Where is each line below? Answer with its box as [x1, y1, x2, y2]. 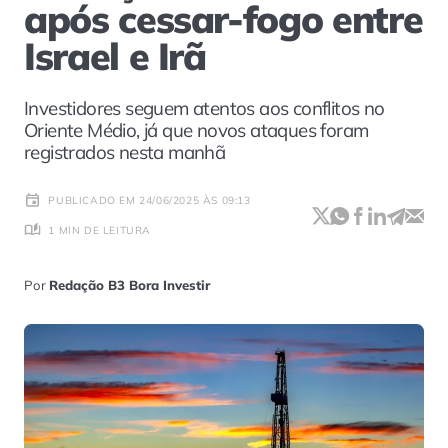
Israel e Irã [24, 32, 206, 80]
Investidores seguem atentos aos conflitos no [24, 95, 385, 120]
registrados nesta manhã [24, 139, 226, 164]
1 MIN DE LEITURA [48, 223, 151, 237]
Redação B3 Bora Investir [49, 277, 210, 294]
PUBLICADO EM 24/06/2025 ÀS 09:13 [48, 193, 251, 207]
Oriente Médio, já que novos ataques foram [24, 117, 369, 142]
